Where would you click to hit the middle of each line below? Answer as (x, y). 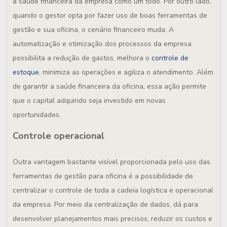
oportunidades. (37, 115)
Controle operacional (59, 136)
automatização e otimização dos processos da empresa (102, 44)
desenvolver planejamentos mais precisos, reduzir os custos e (112, 219)
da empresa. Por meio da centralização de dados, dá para (105, 204)
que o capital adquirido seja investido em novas (89, 101)
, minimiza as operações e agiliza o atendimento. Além (126, 72)
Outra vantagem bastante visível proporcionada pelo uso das (111, 162)
